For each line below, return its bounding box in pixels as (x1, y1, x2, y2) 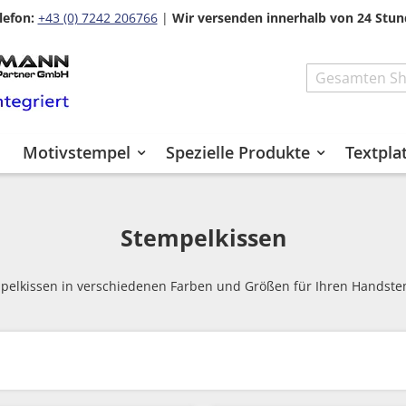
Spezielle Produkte (166, 141, 310, 163)
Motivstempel (23, 141, 130, 163)
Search (304, 92, 346, 109)
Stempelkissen (120, 222, 286, 253)
